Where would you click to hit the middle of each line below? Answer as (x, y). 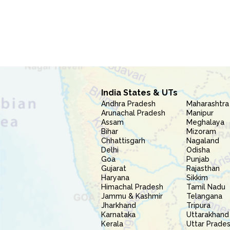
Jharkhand (119, 205)
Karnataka (118, 215)
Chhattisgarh (123, 141)
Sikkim (197, 178)
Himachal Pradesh (132, 187)
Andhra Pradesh (128, 104)
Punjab (198, 159)
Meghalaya (206, 122)
